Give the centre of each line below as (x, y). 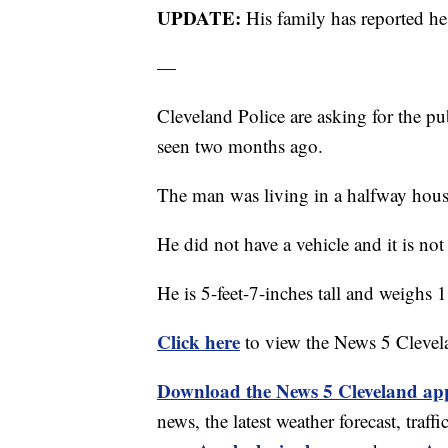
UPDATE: (201, 18)
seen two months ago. (240, 146)
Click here (198, 342)
